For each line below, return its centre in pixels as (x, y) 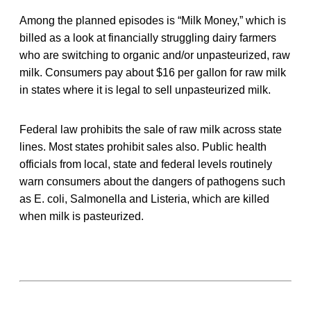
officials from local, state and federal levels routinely (146, 164)
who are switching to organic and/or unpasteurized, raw (155, 55)
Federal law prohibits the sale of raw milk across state (151, 129)
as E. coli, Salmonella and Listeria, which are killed (144, 199)
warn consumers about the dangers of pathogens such (152, 181)
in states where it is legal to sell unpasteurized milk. (145, 90)
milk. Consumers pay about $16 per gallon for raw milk (153, 72)
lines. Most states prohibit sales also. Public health (143, 146)
